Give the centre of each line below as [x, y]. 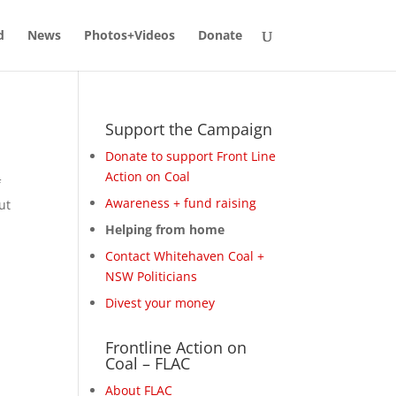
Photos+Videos [129, 35]
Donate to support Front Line [191, 156]
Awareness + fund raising [181, 203]
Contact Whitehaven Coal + [185, 256]
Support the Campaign [189, 129]
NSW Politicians [152, 276]
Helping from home [165, 229]
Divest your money [160, 303]
